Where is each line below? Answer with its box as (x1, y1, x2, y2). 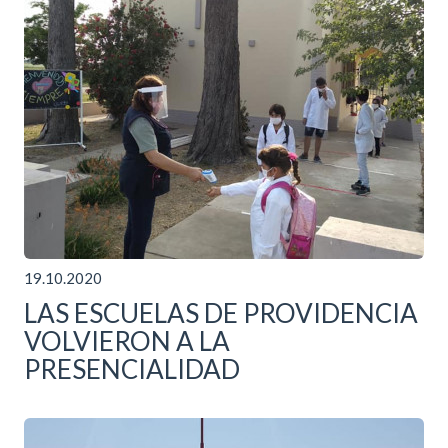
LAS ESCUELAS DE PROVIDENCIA (24, 297, 418, 330)
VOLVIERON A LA (24, 325, 230, 358)
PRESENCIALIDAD (24, 353, 240, 386)
